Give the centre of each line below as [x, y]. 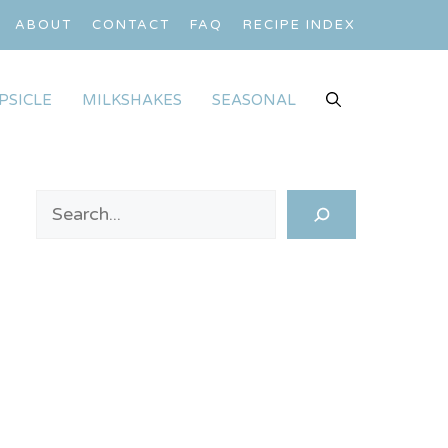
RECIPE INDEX [299, 25]
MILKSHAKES [132, 100]
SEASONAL [254, 100]
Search [63, 203]
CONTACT [131, 25]
